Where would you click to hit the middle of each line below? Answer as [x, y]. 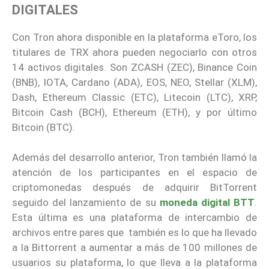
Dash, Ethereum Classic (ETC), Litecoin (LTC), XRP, [134, 97]
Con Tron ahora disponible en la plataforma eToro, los [134, 37]
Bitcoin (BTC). [44, 127]
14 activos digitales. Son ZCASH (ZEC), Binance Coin [134, 67]
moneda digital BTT [207, 203]
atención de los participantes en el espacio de [134, 173]
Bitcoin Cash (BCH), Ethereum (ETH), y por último [134, 112]
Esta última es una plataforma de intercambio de [134, 218]
